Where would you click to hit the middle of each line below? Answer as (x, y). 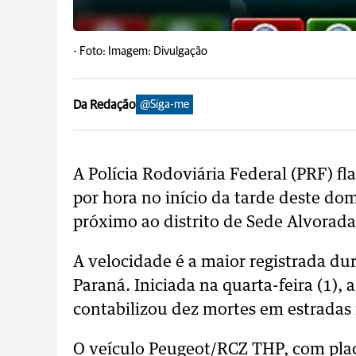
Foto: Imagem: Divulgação (143, 51)
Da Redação (104, 104)
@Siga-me (164, 104)
